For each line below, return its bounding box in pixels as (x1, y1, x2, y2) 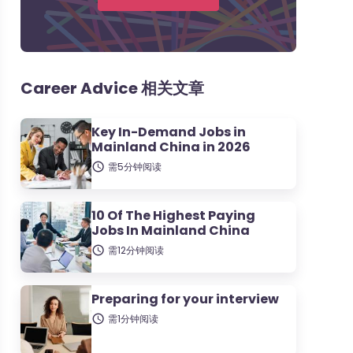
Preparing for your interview (91, 290, 279, 308)
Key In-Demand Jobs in (91, 123, 246, 141)
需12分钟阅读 (108, 243, 164, 257)
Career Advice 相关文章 (20, 77, 204, 99)
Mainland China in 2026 (91, 138, 251, 156)
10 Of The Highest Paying (91, 206, 255, 225)
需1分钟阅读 (108, 312, 158, 325)
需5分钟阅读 (108, 160, 162, 173)
